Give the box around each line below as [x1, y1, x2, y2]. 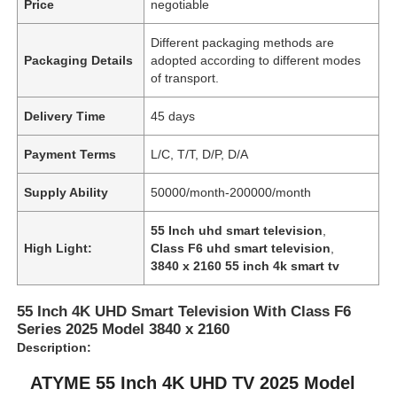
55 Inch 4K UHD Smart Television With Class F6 [17, 302, 352, 320]
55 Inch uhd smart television [151, 222, 323, 237]
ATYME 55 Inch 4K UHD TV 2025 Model [30, 372, 356, 393]
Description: [17, 339, 92, 354]
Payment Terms [24, 146, 117, 161]
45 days [151, 108, 196, 123]
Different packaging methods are [151, 35, 335, 50]
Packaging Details [24, 52, 134, 67]
